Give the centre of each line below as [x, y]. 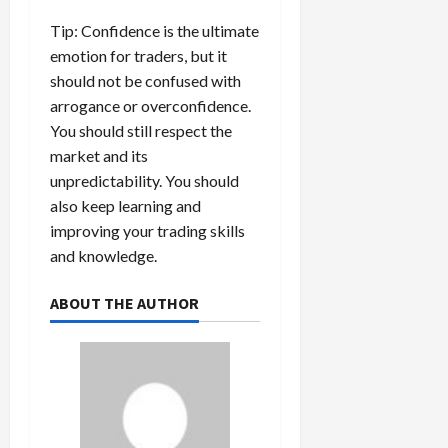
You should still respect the [141, 130]
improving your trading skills [147, 230]
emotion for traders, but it [138, 55]
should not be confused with [145, 80]
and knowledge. [103, 255]
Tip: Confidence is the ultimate [154, 30]
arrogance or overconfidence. [150, 105]
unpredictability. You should [144, 180]
